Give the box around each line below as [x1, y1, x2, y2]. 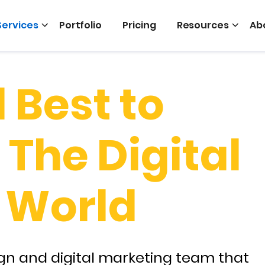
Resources [176, 18, 229, 32]
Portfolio [59, 18, 102, 32]
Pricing [122, 18, 156, 32]
